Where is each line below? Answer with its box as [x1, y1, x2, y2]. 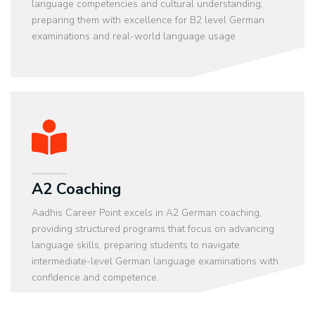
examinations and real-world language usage [32, 30, 236, 44]
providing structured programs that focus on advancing [32, 221, 274, 236]
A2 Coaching [32, 178, 121, 200]
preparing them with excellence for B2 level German [32, 13, 264, 27]
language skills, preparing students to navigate [32, 238, 240, 252]
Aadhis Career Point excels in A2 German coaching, [32, 205, 262, 219]
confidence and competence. [32, 270, 159, 284]
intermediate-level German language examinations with [32, 254, 278, 268]
